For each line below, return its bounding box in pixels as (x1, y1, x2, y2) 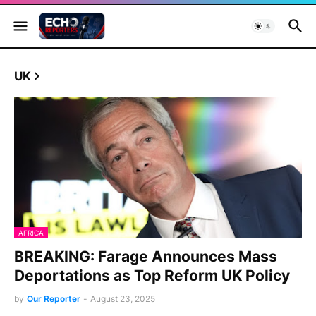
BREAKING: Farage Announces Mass (14, 248, 277, 265)
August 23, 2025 (90, 293, 155, 304)
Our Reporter (27, 293, 80, 304)
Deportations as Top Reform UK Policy (14, 267, 290, 284)
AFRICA (18, 229, 44, 237)
